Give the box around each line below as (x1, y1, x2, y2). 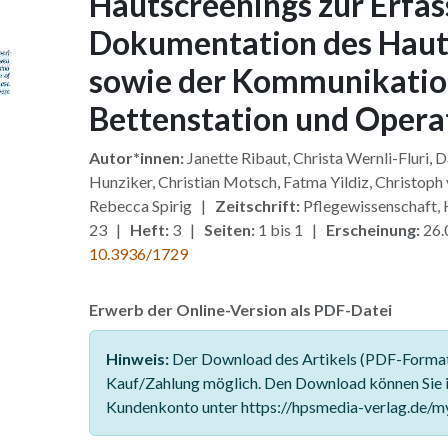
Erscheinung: (325, 220, 420, 239)
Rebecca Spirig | (88, 196, 215, 215)
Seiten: (203, 220, 255, 239)
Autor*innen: (88, 148, 184, 167)
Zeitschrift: (214, 196, 300, 215)
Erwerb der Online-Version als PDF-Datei (88, 300, 392, 319)
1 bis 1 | (254, 220, 326, 239)
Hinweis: (105, 349, 169, 368)
